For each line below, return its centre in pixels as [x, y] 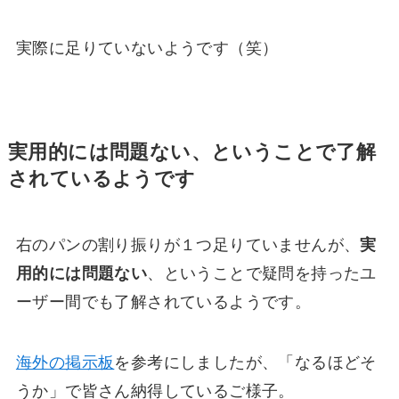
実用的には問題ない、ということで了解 [192, 153]
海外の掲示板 [65, 362]
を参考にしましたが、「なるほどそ [245, 362]
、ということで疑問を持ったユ [262, 274]
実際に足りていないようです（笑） [147, 49]
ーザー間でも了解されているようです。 [163, 302]
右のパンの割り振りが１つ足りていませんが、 [188, 245]
